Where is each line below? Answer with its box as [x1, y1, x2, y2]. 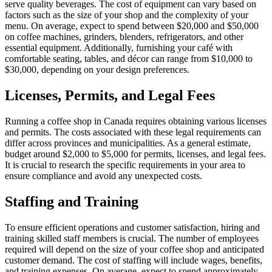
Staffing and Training [5, 194, 138, 210]
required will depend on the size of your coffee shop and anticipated [5, 243, 264, 254]
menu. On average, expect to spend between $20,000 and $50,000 [5, 21, 259, 32]
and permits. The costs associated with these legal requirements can [5, 127, 261, 138]
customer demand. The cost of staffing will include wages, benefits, [5, 254, 262, 265]
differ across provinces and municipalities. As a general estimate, [5, 138, 251, 149]
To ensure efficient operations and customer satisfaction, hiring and [5, 222, 260, 233]
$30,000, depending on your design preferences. [5, 64, 189, 75]
